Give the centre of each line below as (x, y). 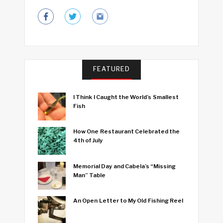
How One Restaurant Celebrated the (127, 132)
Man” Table (90, 175)
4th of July (88, 141)
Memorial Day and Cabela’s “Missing (125, 166)
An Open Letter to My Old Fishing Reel (128, 200)
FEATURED (111, 69)
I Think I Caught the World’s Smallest (126, 97)
